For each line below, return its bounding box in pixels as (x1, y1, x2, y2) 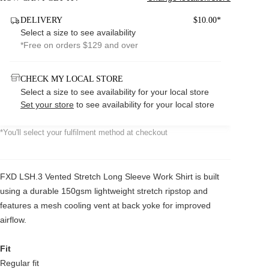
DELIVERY (20, 16, 62, 25)
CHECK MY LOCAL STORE (20, 74, 123, 83)
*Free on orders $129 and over (20, 40, 138, 50)
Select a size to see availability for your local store (20, 87, 209, 97)
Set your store (20, 100, 74, 109)
